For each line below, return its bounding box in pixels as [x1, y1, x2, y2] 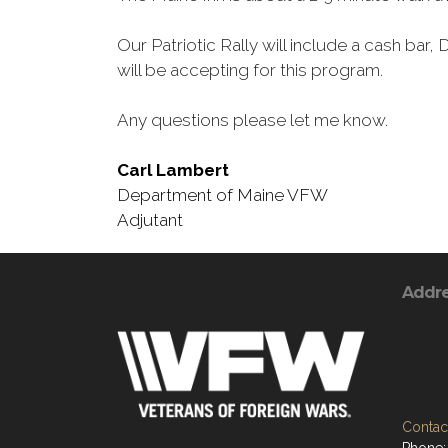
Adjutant [117, 210, 183, 230]
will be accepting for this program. [117, 60, 383, 80]
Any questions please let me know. [117, 110, 388, 130]
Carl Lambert [117, 160, 229, 180]
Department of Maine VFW [117, 185, 328, 205]
